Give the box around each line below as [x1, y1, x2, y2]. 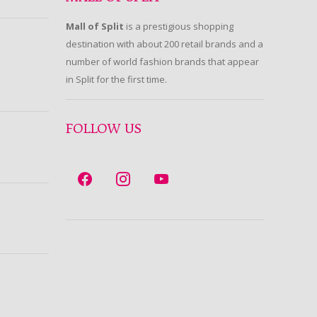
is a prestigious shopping [124, 20, 234, 33]
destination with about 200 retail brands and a [66, 38, 264, 51]
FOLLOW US [66, 123, 142, 137]
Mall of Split [66, 20, 125, 33]
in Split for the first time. [66, 73, 168, 86]
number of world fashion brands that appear [66, 55, 260, 69]
